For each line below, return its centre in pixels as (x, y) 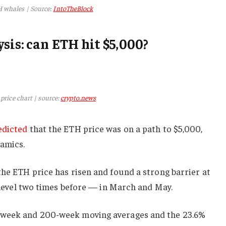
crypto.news (78, 97)
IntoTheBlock (73, 8)
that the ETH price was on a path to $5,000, (115, 129)
